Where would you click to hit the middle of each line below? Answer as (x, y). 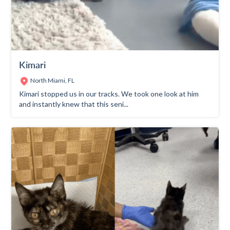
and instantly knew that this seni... (74, 104)
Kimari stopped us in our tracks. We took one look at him (109, 94)
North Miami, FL (53, 81)
